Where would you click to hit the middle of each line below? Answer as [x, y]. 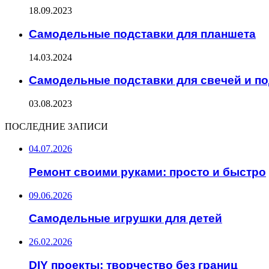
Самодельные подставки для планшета [142, 34]
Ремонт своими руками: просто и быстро [147, 172]
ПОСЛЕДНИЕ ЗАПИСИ [56, 127]
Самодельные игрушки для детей [125, 219]
